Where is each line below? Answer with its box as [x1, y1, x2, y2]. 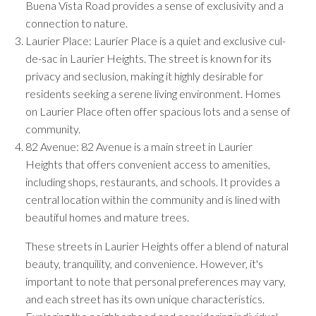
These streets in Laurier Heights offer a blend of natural [25, 238, 288, 253]
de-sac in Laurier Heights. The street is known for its [25, 51, 272, 65]
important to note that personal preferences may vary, [25, 274, 286, 288]
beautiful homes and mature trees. [25, 209, 189, 224]
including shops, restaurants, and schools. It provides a [25, 174, 280, 188]
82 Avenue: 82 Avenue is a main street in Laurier [25, 139, 253, 153]
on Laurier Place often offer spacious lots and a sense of [25, 104, 291, 118]
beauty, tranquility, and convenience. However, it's [25, 256, 263, 270]
